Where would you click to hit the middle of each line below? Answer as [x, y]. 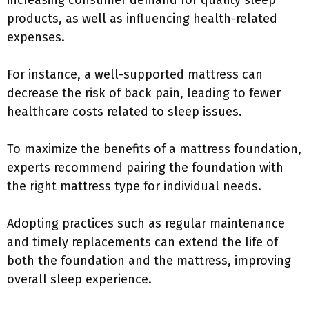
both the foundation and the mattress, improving [149, 261]
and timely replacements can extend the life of [142, 242]
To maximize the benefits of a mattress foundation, [154, 149]
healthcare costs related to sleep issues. [124, 112]
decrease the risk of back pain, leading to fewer [144, 93]
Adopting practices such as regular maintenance [146, 223]
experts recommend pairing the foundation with [145, 168]
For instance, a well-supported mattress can [135, 74]
